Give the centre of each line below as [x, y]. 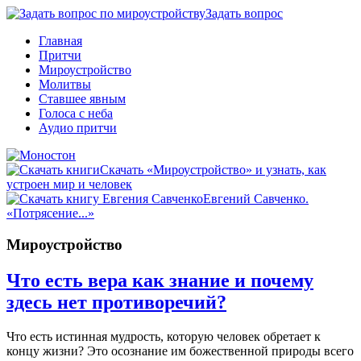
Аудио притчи [78, 128]
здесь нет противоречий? [116, 302]
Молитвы [65, 84]
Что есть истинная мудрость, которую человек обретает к [164, 336]
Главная [60, 41]
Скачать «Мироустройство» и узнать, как [213, 170]
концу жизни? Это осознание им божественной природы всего [180, 351]
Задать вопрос [244, 13]
